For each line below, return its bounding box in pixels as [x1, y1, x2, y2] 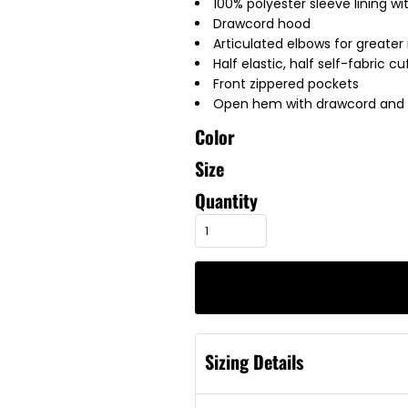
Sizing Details [205, 348, 303, 375]
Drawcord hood [213, 15, 311, 33]
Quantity [195, 187, 258, 214]
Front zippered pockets [213, 75, 359, 93]
